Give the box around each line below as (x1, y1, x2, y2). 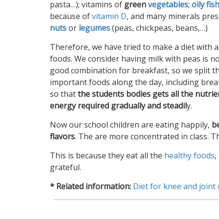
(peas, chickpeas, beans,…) (110, 22, 208, 33)
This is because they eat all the (50, 150, 164, 161)
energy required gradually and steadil (50, 100, 187, 111)
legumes (79, 22, 110, 33)
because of (50, 11, 92, 22)
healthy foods (164, 150, 215, 161)
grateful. (50, 162, 81, 173)
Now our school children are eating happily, (50, 119, 212, 130)
